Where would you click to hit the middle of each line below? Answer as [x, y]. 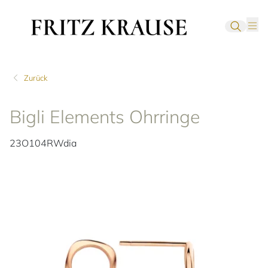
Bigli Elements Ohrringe [105, 117]
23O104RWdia [43, 143]
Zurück [36, 77]
